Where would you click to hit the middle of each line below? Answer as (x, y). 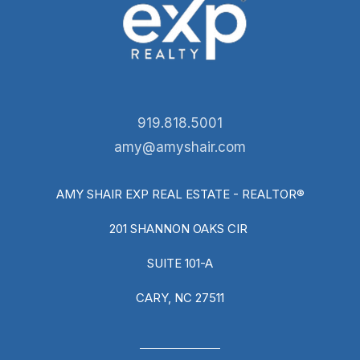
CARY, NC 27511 (180, 298)
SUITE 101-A (180, 264)
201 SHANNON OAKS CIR (180, 229)
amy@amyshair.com (180, 147)
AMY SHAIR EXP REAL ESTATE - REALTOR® (180, 194)
